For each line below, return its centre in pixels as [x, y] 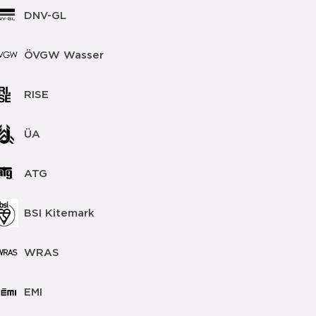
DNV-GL [45, 16]
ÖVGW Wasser [63, 55]
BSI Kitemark [59, 213]
